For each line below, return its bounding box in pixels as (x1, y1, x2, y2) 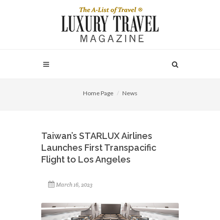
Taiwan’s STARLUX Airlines (41, 131, 152, 141)
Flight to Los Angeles (41, 154, 131, 165)
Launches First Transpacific (41, 142, 156, 153)
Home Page (82, 89, 113, 97)
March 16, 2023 (56, 181, 92, 188)
